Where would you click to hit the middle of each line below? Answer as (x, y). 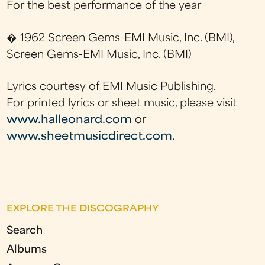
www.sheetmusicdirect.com (90, 137)
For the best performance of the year (104, 7)
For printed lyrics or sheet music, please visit (122, 104)
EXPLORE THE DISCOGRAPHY (83, 209)
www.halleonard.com (70, 120)
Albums (27, 250)
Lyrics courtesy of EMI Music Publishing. (112, 87)
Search (25, 231)
